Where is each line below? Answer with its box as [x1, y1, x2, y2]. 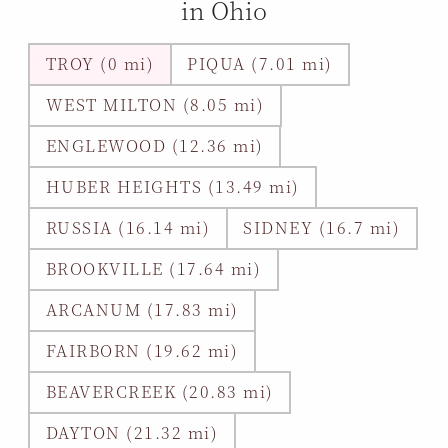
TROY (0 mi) [45, 52, 154, 76]
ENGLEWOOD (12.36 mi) [45, 134, 264, 158]
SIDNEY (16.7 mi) [243, 216, 400, 240]
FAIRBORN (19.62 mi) [45, 339, 238, 363]
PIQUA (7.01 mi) [187, 52, 333, 76]
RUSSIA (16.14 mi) [45, 216, 210, 240]
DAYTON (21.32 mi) [45, 421, 218, 445]
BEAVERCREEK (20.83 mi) [45, 380, 274, 404]
